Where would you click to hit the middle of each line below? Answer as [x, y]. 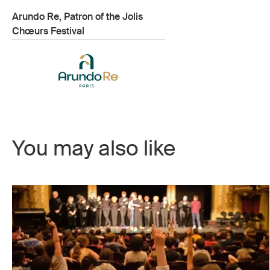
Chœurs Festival [48, 31]
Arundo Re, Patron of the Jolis [77, 16]
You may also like [94, 149]
